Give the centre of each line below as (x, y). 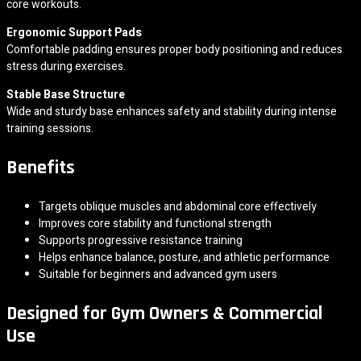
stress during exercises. (66, 66)
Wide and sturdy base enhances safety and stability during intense (172, 111)
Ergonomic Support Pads (74, 32)
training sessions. (50, 128)
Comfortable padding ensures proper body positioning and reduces (174, 49)
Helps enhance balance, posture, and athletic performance (184, 257)
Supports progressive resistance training (141, 240)
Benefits (41, 167)
